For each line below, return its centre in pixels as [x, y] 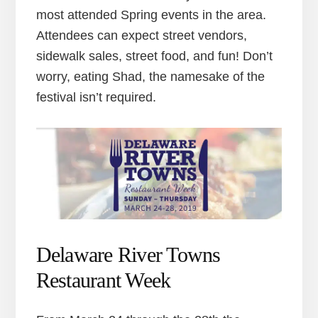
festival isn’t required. [96, 97]
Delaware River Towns [128, 255]
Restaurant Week [103, 280]
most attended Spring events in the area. [151, 15]
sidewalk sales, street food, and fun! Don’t [154, 56]
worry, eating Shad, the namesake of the [150, 76]
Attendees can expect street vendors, [141, 35]
